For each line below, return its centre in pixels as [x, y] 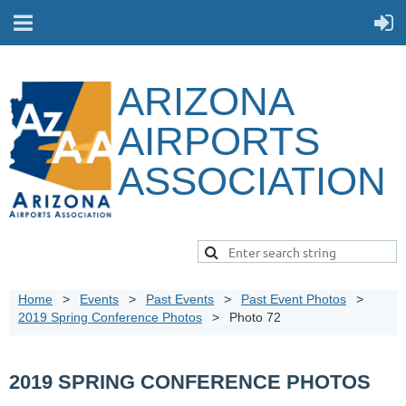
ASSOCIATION [252, 181]
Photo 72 [255, 317]
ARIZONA [205, 101]
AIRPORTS [219, 141]
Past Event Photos [294, 299]
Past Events [180, 299]
